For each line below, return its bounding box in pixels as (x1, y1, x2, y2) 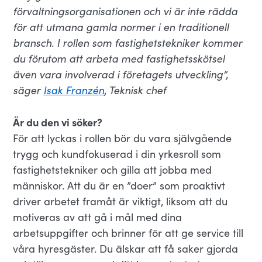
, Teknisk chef (104, 83, 167, 97)
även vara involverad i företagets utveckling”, (13, 67, 229, 81)
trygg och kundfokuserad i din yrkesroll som (13, 147, 222, 161)
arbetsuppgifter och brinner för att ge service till (13, 226, 244, 240)
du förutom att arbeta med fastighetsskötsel (13, 51, 225, 65)
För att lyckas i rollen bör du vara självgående (13, 131, 232, 145)
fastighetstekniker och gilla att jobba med (13, 163, 212, 177)
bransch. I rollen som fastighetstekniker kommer (13, 36, 243, 50)
